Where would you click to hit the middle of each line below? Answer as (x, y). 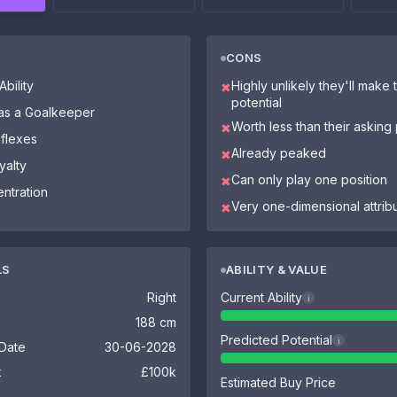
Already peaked (279, 153)
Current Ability (261, 297)
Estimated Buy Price (278, 382)
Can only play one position (309, 179)
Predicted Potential (276, 340)
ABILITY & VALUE (276, 269)
